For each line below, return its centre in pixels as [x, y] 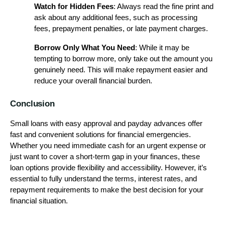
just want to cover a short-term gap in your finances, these [105, 156]
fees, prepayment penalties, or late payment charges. [121, 29]
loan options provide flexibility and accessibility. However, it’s [108, 167]
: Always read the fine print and [163, 7]
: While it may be [162, 48]
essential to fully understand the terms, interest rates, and [103, 179]
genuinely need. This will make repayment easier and [121, 70]
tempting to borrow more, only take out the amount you [123, 59]
